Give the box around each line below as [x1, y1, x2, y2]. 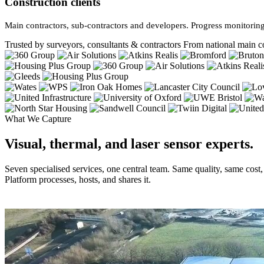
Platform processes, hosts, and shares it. [5, 174, 151, 185]
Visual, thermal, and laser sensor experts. [5, 136, 253, 152]
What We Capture [5, 114, 71, 124]
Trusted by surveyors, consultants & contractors [5, 39, 183, 50]
